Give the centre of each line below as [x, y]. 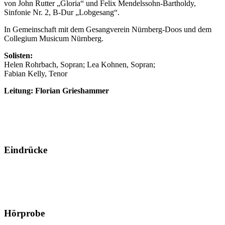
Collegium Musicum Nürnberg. [54, 38]
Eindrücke [26, 150]
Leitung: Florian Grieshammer [57, 90]
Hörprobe [24, 213]
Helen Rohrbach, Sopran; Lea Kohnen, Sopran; [80, 64]
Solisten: [18, 55]
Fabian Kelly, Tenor [36, 73]
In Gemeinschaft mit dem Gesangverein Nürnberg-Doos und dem [108, 29]
